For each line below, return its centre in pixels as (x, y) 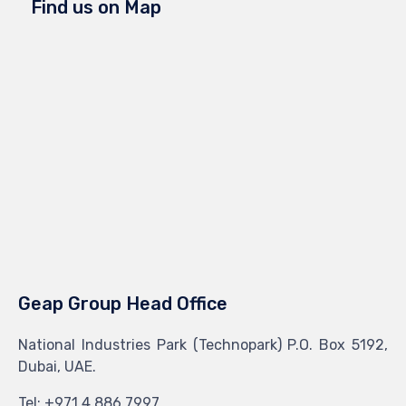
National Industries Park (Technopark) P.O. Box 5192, (203, 344)
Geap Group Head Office (123, 303)
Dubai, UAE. (57, 366)
